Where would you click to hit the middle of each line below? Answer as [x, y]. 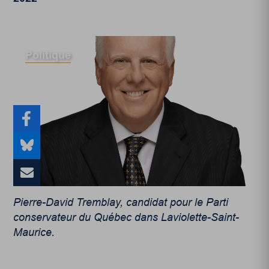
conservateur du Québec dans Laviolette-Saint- [126, 217]
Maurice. [34, 232]
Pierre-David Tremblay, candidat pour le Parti [121, 202]
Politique [48, 55]
